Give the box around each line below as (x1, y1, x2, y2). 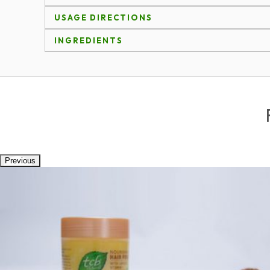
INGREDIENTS (54, 36, 123, 45)
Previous (5, 156, 36, 165)
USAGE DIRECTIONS (54, 13, 152, 22)
